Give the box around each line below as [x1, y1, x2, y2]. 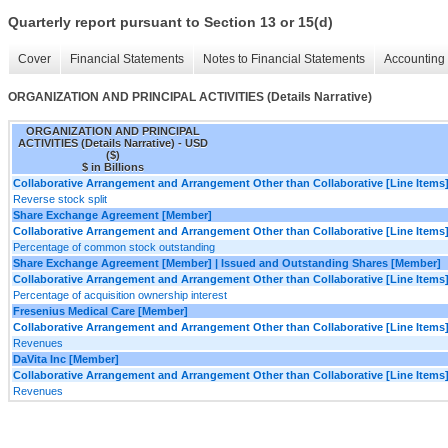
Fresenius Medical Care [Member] [13, 304, 188, 317]
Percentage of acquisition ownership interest [13, 288, 227, 301]
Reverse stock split [13, 192, 107, 205]
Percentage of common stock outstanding [13, 240, 215, 253]
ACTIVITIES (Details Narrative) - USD [18, 136, 208, 149]
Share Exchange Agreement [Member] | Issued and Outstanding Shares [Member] [13, 256, 441, 269]
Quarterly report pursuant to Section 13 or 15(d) [8, 14, 333, 31]
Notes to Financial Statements [203, 52, 365, 67]
